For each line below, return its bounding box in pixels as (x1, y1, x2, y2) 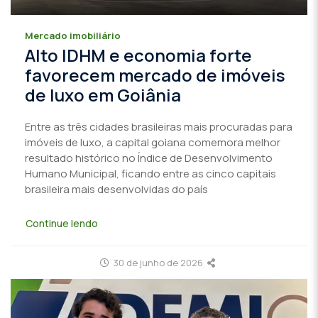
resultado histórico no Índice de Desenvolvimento (25, 150, 273, 166)
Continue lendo (26, 216, 98, 230)
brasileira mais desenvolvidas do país (25, 182, 208, 197)
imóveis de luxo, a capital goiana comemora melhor (25, 135, 280, 150)
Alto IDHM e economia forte (25, 43, 252, 67)
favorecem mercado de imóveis (25, 63, 285, 87)
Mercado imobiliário (25, 29, 121, 43)
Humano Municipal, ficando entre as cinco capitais (25, 166, 276, 182)
